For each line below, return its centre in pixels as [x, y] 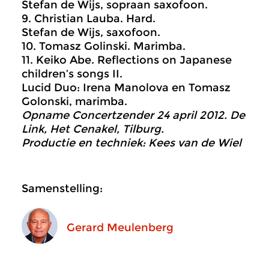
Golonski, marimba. [74, 101]
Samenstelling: [62, 189]
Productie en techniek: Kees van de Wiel [131, 143]
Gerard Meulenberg [120, 227]
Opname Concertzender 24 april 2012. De [133, 115]
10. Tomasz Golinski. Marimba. [104, 46]
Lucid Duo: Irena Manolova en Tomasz [126, 88]
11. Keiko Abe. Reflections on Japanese [127, 60]
